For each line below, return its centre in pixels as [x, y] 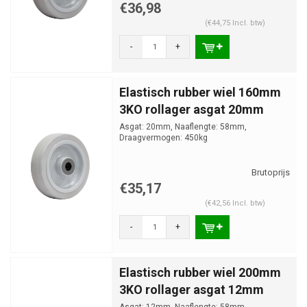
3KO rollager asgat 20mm [192, 109]
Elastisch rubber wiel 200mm [200, 272]
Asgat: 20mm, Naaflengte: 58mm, [183, 127]
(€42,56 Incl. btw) [235, 203]
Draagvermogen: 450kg [163, 138]
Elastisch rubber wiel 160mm [200, 92]
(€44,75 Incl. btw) [235, 23]
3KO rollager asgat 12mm [192, 290]
